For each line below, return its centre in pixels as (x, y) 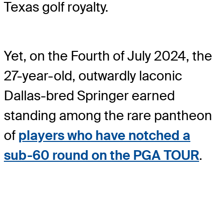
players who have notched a (104, 135)
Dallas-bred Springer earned (89, 95)
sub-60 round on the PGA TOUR (101, 155)
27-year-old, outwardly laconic (93, 76)
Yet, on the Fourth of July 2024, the (108, 56)
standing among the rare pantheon (108, 115)
